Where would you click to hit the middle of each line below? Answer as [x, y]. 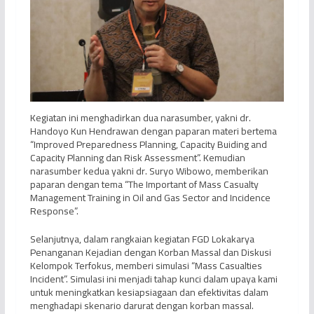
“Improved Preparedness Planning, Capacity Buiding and [148, 144]
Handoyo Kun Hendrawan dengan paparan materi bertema [153, 131]
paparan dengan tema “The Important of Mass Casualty [144, 184]
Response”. [54, 211]
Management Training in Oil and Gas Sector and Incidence [150, 198]
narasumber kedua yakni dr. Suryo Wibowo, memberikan [149, 171]
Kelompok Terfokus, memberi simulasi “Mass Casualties [146, 266]
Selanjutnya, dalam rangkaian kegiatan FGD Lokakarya [142, 239]
